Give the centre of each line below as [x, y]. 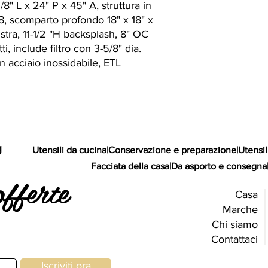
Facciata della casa [130, 166]
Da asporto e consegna [219, 166]
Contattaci [234, 239]
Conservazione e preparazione [172, 150]
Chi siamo [235, 224]
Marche [240, 209]
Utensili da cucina [69, 150]
